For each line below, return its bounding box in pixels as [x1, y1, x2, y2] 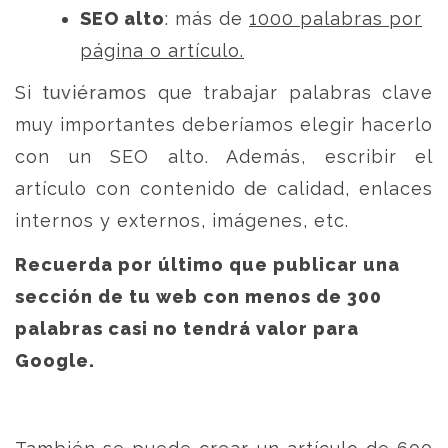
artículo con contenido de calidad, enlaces [15, 178, 433, 199]
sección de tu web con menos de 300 [15, 286, 382, 307]
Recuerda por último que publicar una [15, 254, 400, 275]
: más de [165, 8, 249, 29]
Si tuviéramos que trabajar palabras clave [15, 82, 433, 103]
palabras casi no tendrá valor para [15, 318, 359, 339]
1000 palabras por [249, 8, 422, 29]
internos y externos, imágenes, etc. [15, 210, 349, 231]
